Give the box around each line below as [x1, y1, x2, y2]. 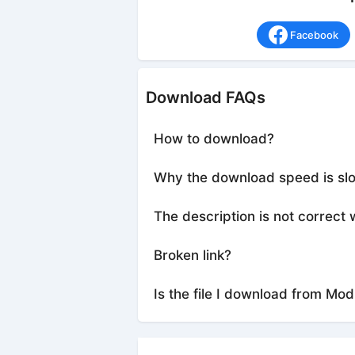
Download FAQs [145, 88, 265, 108]
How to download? [153, 131, 274, 147]
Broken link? [153, 247, 231, 264]
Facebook [289, 29, 338, 42]
